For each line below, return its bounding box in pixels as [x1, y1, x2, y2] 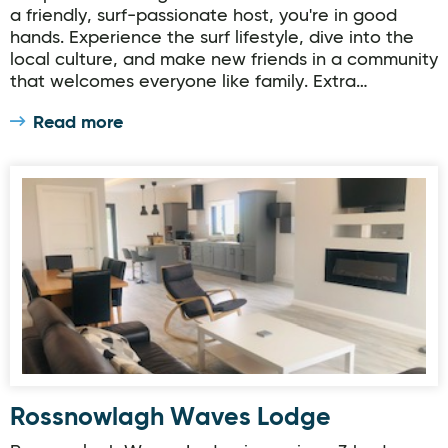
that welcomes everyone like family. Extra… [10, 73, 368, 91]
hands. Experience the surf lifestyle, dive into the [10, 29, 414, 47]
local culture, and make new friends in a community [10, 51, 438, 69]
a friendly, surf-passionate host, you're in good [10, 7, 397, 25]
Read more [33, 114, 123, 132]
